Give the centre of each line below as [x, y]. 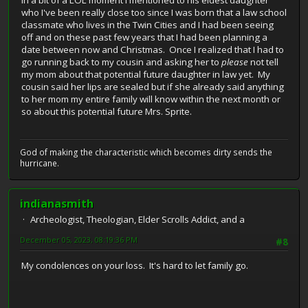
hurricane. [40, 163]
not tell [263, 62]
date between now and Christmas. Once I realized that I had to [153, 50]
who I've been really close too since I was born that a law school [154, 13]
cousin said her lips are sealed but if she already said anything [153, 87]
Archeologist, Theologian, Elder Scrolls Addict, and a [137, 219]
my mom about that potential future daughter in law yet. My [146, 75]
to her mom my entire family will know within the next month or [151, 99]
